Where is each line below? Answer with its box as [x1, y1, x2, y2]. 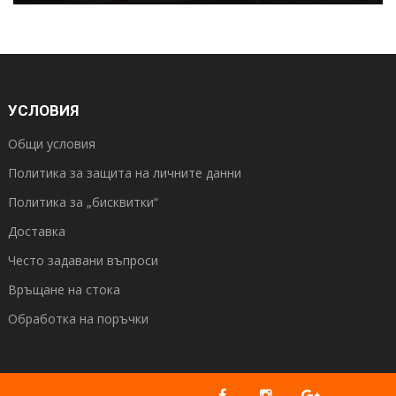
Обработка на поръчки [8, 310, 148, 328]
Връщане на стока [8, 281, 120, 299]
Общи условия [8, 135, 95, 153]
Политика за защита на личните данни [8, 164, 241, 182]
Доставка [8, 223, 65, 240]
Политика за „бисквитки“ [8, 194, 158, 211]
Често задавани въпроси [8, 252, 158, 270]
